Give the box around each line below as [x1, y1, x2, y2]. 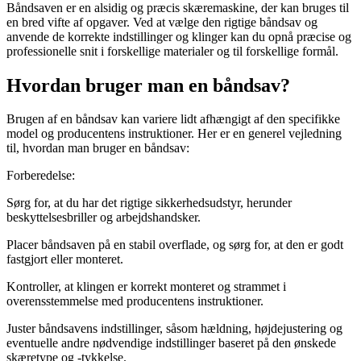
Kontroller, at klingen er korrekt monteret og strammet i [6, 280, 286, 294]
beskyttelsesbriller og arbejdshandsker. [6, 210, 201, 225]
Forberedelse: [6, 168, 75, 183]
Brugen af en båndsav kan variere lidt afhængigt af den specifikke [6, 112, 340, 127]
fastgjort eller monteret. [6, 252, 123, 267]
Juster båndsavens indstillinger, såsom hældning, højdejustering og [6, 322, 342, 336]
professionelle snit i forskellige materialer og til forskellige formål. [6, 44, 338, 58]
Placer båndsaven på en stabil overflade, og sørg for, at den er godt [6, 238, 343, 252]
